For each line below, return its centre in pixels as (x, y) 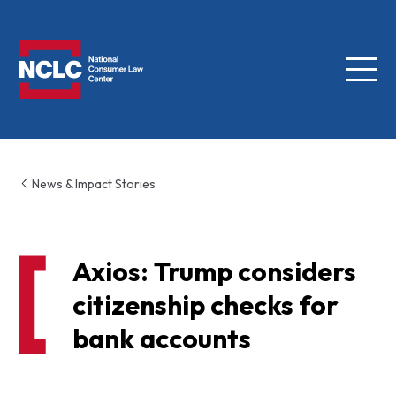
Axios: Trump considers (214, 272)
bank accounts (161, 339)
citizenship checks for (205, 305)
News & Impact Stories (92, 183)
